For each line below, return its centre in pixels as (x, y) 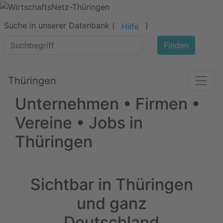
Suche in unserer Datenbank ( (59, 25)
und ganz (111, 203)
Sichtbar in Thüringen (111, 184)
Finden (176, 45)
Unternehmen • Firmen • (108, 104)
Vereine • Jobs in (79, 122)
